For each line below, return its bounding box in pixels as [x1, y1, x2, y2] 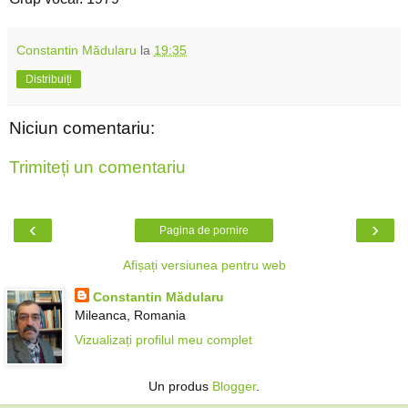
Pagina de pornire [159, 223, 249, 237]
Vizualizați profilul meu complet [74, 331, 252, 347]
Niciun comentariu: [9, 117, 155, 138]
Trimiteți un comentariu [9, 158, 186, 178]
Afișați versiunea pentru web [122, 257, 286, 272]
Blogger [212, 378, 256, 393]
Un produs [148, 378, 212, 393]
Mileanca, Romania [74, 307, 186, 322]
